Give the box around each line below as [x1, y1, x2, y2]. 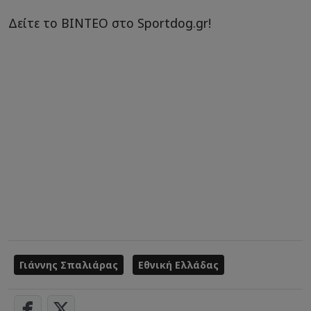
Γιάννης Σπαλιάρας [19, 258, 118, 272]
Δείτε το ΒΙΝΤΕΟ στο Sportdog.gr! [8, 15, 211, 32]
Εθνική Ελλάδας [138, 258, 219, 272]
